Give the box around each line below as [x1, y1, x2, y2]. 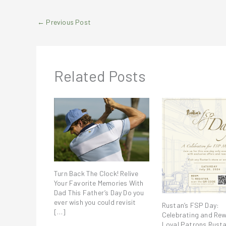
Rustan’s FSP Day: [161, 201, 219, 210]
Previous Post [44, 17, 91, 26]
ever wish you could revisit [54, 198, 136, 207]
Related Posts [54, 67, 146, 85]
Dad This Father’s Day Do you [54, 188, 144, 197]
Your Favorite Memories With [54, 179, 144, 188]
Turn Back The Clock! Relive [54, 169, 139, 178]
